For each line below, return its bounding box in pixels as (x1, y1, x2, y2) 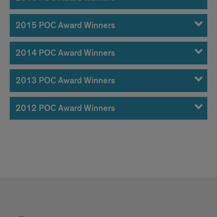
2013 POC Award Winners (15, 75, 115, 86)
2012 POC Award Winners (15, 103, 115, 114)
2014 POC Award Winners (15, 47, 115, 59)
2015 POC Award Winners (15, 20, 115, 31)
